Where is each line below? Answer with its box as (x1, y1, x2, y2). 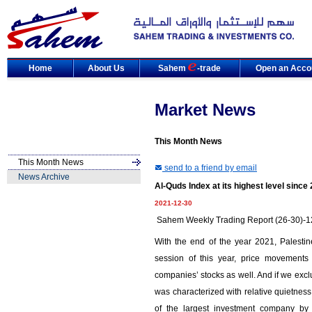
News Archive (18, 172, 70, 182)
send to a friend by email (162, 163, 257, 173)
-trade (197, 63, 221, 73)
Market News (155, 100, 256, 119)
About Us (88, 63, 125, 73)
